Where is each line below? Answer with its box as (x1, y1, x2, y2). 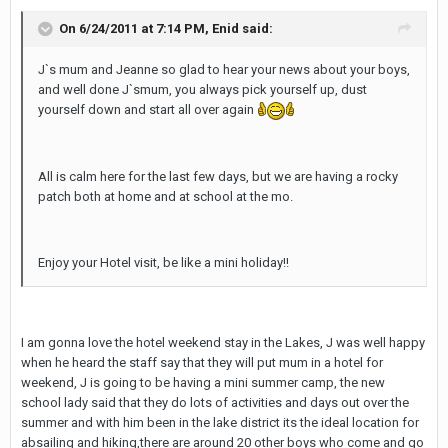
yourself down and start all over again (38, 102, 257, 117)
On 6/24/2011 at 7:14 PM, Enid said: (59, 20, 273, 36)
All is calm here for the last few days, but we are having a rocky (38, 168, 398, 184)
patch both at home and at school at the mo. (38, 188, 293, 204)
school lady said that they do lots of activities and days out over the (21, 394, 409, 410)
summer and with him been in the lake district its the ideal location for (21, 414, 419, 430)
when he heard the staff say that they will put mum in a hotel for (21, 354, 383, 370)
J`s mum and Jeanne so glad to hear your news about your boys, (38, 62, 410, 77)
